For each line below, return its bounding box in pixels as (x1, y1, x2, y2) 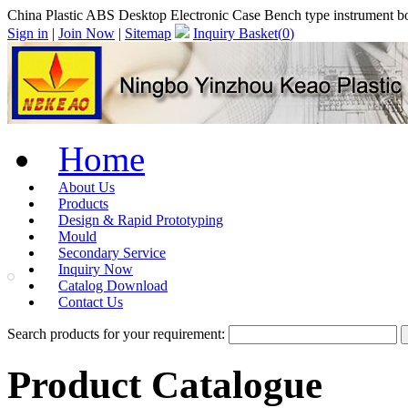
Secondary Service (58, 245, 166, 260)
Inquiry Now (58, 261, 133, 277)
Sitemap (125, 25, 171, 41)
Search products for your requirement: (7, 326, 229, 342)
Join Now (58, 25, 115, 41)
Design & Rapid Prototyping (58, 212, 223, 228)
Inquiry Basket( (193, 25, 282, 41)
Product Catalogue (7, 362, 322, 406)
